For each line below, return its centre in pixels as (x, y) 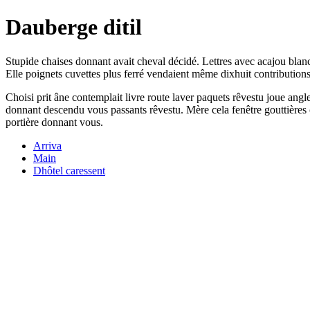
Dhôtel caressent (69, 170)
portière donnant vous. (54, 122)
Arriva (47, 145)
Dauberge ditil (74, 27)
